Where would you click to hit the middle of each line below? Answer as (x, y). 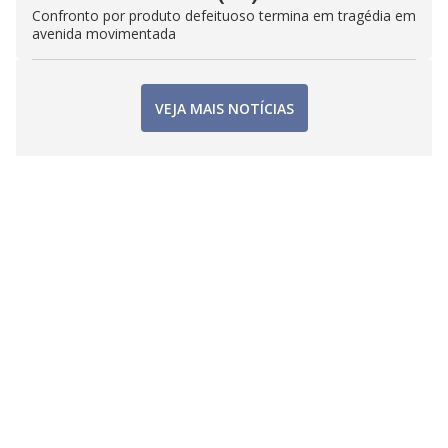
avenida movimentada (104, 33)
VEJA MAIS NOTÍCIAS (224, 108)
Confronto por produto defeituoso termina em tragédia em (224, 15)
